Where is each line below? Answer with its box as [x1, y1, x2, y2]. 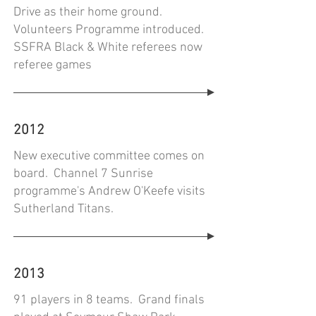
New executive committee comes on [13, 149, 205, 164]
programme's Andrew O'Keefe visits [13, 184, 205, 199]
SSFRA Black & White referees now [13, 40, 202, 55]
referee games [13, 58, 92, 73]
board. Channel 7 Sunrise [13, 166, 153, 181]
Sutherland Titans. [13, 202, 119, 217]
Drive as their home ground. [13, 5, 165, 20]
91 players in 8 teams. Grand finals [13, 293, 205, 308]
